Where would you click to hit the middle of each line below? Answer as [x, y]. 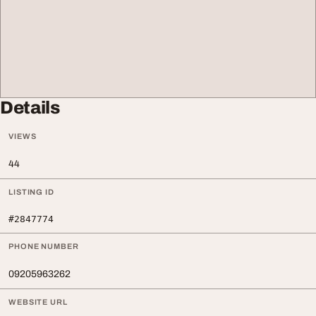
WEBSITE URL [38, 302]
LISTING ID [31, 192]
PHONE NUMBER [44, 246]
